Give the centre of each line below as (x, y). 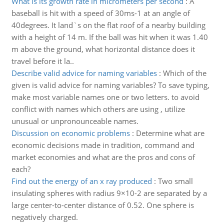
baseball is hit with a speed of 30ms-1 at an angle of (100, 13)
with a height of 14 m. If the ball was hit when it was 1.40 (109, 37)
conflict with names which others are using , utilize (98, 109)
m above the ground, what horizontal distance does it (103, 49)
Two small (175, 181)
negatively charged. (44, 217)
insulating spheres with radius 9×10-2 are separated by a (109, 193)
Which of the (184, 73)
